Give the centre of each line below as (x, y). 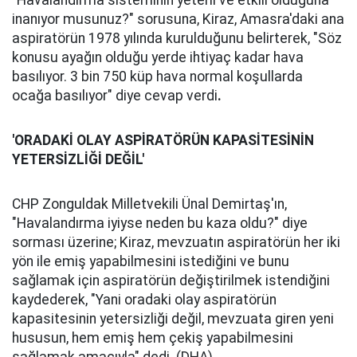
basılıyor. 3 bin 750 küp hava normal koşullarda (157, 76)
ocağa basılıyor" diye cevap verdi (115, 96)
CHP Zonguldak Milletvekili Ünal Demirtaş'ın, (149, 204)
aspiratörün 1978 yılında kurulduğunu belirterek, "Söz (177, 38)
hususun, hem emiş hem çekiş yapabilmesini (153, 338)
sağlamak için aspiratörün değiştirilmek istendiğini (171, 280)
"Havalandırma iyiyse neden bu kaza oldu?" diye (160, 223)
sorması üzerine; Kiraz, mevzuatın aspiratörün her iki (176, 242)
